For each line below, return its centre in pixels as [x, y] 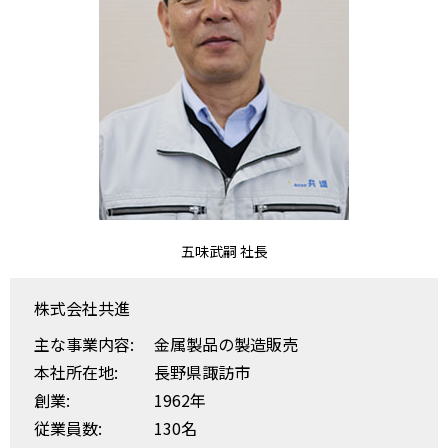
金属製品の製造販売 [226, 344]
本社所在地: [76, 372]
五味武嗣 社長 [224, 251]
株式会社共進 [82, 308]
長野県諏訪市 [202, 372]
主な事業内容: [84, 344]
